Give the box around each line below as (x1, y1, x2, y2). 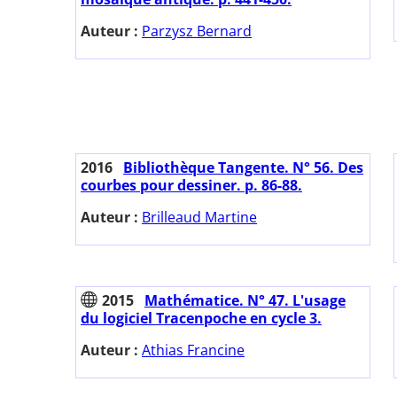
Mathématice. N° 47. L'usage (144, 291, 346, 311)
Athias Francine (142, 340, 245, 361)
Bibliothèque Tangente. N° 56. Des (123, 158, 363, 178)
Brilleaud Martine (142, 207, 257, 228)
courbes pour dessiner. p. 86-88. (81, 175, 302, 196)
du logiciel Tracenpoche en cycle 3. (81, 308, 322, 329)
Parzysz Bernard (142, 21, 252, 42)
